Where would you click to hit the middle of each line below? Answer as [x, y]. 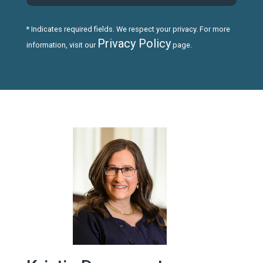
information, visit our [62, 45]
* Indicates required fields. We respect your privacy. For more [128, 29]
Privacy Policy [134, 44]
